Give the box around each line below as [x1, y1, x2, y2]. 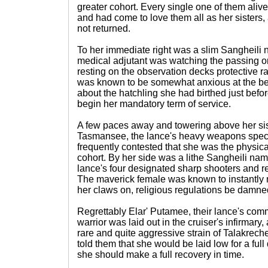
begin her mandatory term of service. [77, 99, 231, 109]
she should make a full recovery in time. [77, 249, 244, 260]
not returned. [77, 23, 130, 33]
